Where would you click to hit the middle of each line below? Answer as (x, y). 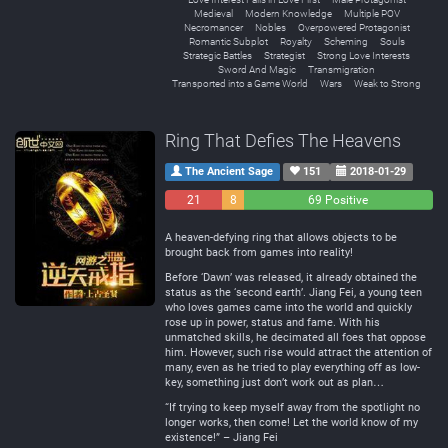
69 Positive (338, 200)
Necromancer (213, 27)
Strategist (284, 55)
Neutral (242, 220)
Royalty (295, 41)
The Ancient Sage (228, 171)
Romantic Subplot (228, 41)
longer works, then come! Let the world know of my (291, 422)
